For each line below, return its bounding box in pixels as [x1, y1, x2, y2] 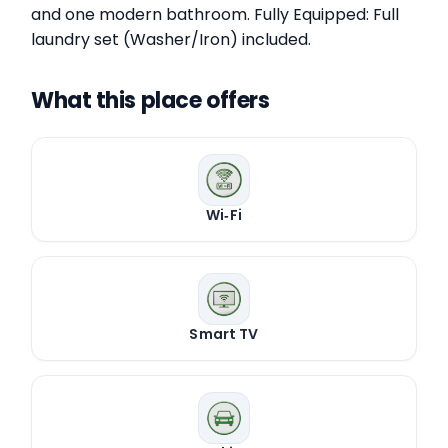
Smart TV [189, 324, 259, 345]
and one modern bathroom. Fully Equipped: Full [31, 3, 399, 27]
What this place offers [31, 85, 270, 117]
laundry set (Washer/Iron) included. [31, 28, 311, 52]
